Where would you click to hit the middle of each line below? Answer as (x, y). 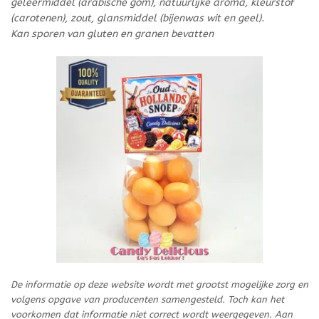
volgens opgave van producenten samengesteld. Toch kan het (147, 300)
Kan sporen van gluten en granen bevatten (112, 34)
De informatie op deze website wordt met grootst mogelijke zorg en (159, 285)
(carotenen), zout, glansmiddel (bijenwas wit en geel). (137, 19)
